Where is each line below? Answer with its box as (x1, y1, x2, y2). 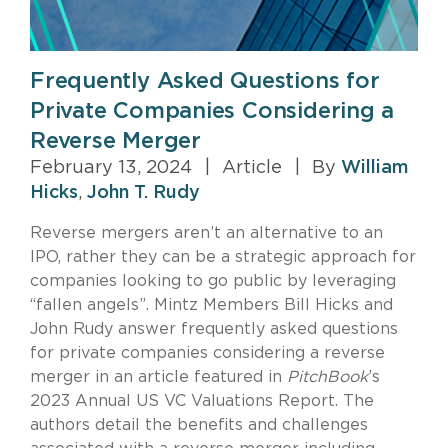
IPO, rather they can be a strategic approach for (30, 248, 416, 265)
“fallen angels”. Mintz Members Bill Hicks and (30, 296, 393, 313)
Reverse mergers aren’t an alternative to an (30, 224, 383, 241)
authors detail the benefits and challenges (30, 416, 368, 433)
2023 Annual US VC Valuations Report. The (30, 392, 374, 409)
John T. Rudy (87, 183, 200, 202)
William (341, 158, 408, 177)
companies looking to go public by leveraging (30, 272, 396, 289)
